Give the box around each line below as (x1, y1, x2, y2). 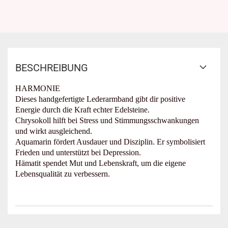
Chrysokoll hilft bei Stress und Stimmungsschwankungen (15, 116, 199, 125)
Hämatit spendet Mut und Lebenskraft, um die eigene (15, 159, 186, 167)
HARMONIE (15, 84, 60, 93)
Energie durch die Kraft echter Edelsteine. (15, 105, 150, 114)
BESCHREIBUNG (15, 62, 88, 74)
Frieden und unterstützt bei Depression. (15, 148, 141, 157)
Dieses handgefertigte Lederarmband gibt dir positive (15, 95, 185, 103)
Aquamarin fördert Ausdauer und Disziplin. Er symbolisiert (15, 137, 205, 146)
